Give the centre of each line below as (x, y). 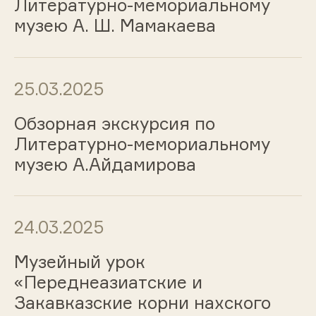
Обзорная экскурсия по (114, 123)
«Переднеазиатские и (108, 282)
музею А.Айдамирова (105, 164)
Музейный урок (79, 262)
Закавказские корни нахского (142, 303)
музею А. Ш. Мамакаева (115, 25)
